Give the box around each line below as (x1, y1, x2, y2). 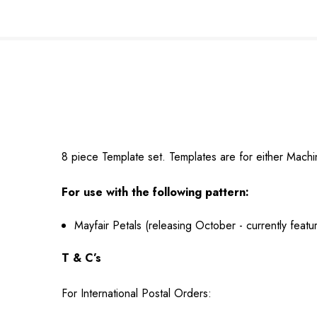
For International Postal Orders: (62, 285, 212, 302)
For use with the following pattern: (62, 184, 249, 201)
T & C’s (62, 250, 101, 267)
